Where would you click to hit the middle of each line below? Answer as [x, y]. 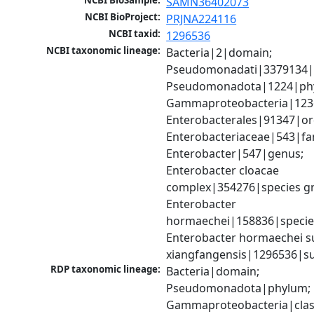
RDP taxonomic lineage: [106, 269]
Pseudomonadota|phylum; [239, 288]
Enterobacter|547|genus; [235, 154]
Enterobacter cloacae [223, 171]
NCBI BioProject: [123, 17]
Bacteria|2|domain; [219, 53]
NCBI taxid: [135, 34]
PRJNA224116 [202, 19]
